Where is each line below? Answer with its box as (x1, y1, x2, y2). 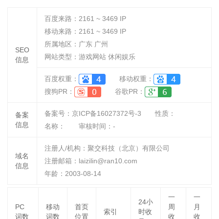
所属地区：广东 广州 (44, 40, 108, 48)
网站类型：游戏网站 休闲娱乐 (44, 53, 135, 61)
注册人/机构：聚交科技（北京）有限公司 (44, 144, 170, 152)
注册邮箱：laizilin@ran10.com (44, 157, 137, 165)
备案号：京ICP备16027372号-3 (44, 109, 141, 117)
